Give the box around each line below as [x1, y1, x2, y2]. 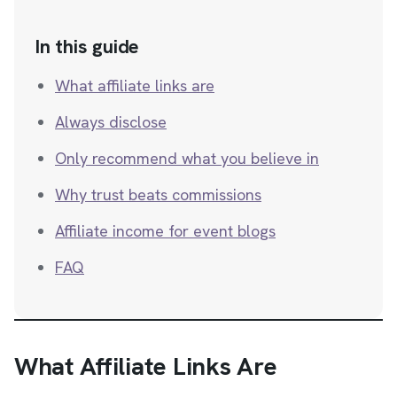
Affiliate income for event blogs [55, 221, 276, 241]
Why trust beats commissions [55, 184, 261, 205]
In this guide [35, 34, 140, 59]
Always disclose [55, 112, 167, 132]
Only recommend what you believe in [55, 148, 319, 168]
